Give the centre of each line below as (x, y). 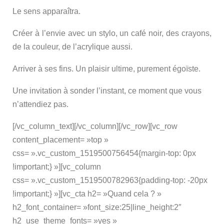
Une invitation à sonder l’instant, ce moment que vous (107, 91)
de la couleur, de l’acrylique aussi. (72, 47)
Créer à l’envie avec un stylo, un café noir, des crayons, (112, 33)
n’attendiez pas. (40, 104)
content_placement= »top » (60, 140)
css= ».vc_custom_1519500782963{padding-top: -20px (110, 180)
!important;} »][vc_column (57, 167)
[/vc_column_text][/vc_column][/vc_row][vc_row (95, 126)
